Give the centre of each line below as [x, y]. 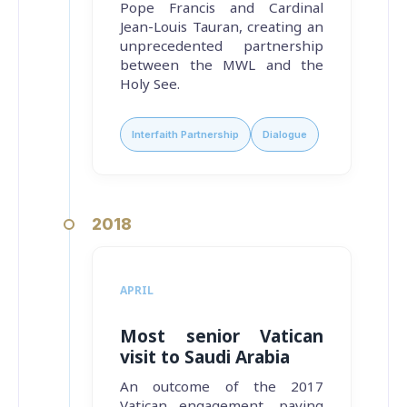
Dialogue [285, 134]
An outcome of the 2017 [222, 387]
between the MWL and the [222, 65]
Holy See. [150, 84]
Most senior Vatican [222, 337]
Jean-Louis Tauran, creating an [222, 27]
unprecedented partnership [222, 46]
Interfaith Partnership [185, 134]
